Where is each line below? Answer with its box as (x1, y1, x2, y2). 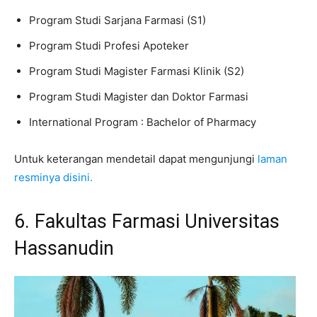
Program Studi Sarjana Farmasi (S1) (29, 13, 206, 27)
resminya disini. (14, 170, 93, 184)
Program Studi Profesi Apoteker (29, 38, 189, 52)
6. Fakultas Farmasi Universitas (14, 209, 279, 233)
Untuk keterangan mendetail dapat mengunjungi (14, 151, 258, 166)
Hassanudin (14, 236, 114, 260)
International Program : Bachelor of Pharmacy (29, 115, 256, 129)
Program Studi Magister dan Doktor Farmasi (29, 89, 248, 103)
